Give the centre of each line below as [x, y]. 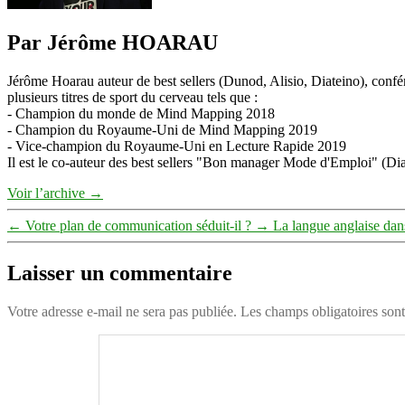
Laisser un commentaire [120, 273]
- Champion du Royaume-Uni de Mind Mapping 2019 [162, 129]
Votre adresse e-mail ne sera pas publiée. [122, 311]
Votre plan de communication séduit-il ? [138, 225]
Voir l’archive [48, 193]
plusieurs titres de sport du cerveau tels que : [132, 97]
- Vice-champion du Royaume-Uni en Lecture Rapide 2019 [177, 146]
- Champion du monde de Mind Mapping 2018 [141, 113]
